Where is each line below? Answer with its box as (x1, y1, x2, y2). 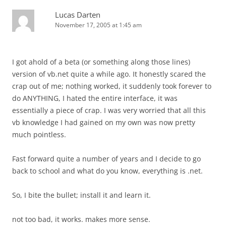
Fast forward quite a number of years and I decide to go (12, 154, 201, 163)
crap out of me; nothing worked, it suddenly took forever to (12, 81, 211, 91)
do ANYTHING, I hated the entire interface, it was (12, 93, 178, 103)
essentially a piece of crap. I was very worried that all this (12, 105, 206, 115)
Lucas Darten (55, 10, 100, 20)
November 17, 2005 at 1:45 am (55, 21, 142, 29)
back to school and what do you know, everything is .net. (12, 166, 203, 176)
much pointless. (12, 130, 66, 139)
